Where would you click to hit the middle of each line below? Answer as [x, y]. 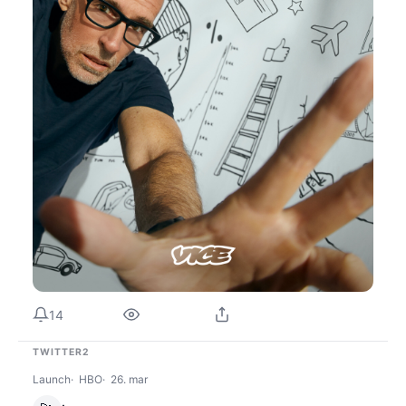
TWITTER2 [62, 353]
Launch [52, 380]
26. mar [129, 380]
